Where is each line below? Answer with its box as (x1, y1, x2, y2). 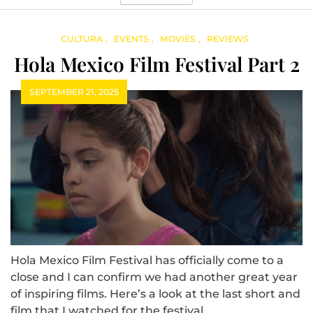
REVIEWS (207, 34, 249, 45)
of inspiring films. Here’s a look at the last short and (10, 286, 300, 300)
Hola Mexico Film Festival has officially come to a (10, 253, 284, 267)
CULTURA (61, 34, 103, 45)
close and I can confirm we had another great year (10, 270, 298, 284)
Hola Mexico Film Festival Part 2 (13, 51, 300, 78)
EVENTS (114, 34, 149, 45)
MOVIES (160, 34, 196, 45)
